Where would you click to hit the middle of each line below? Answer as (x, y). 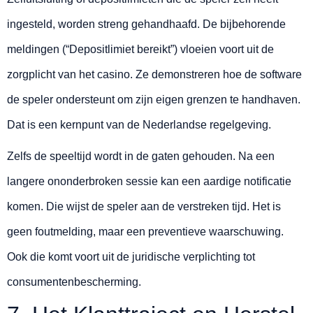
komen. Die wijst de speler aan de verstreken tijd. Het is (144, 207)
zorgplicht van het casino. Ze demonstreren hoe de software (154, 75)
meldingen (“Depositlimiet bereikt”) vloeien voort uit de (140, 50)
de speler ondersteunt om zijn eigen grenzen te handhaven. (154, 100)
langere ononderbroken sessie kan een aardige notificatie (149, 182)
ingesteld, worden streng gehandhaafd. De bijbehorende (146, 24)
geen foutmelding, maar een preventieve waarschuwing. (145, 232)
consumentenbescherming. (74, 282)
